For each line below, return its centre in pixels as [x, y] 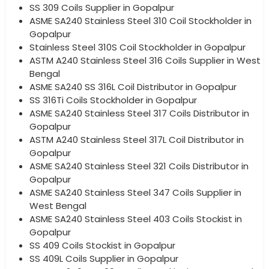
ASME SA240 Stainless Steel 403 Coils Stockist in [136, 219]
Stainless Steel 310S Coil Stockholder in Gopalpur [138, 47]
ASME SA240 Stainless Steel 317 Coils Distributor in [139, 113]
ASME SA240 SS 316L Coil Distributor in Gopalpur [133, 86]
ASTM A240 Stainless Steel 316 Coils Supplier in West [145, 60]
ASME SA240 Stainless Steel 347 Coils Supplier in [135, 192]
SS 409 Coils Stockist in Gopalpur [102, 245]
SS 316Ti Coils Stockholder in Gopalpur [113, 100]
